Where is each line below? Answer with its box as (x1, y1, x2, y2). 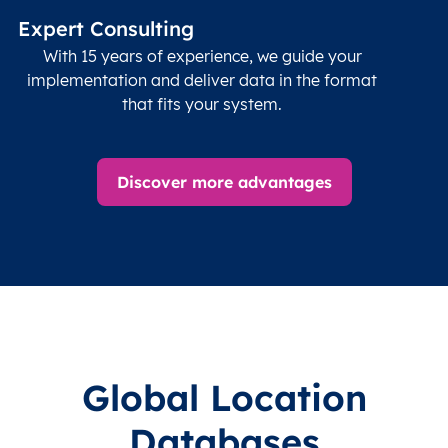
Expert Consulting (18, 16, 194, 42)
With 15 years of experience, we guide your (42, 46, 362, 67)
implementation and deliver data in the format (27, 70, 378, 91)
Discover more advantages (116, 172, 332, 193)
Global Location (81, 375, 367, 421)
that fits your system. (122, 94, 283, 115)
